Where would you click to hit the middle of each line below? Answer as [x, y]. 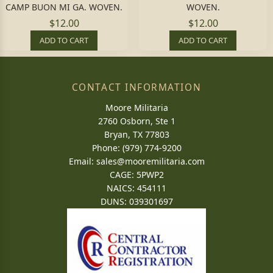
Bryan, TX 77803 [136, 134]
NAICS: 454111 [136, 188]
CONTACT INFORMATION [136, 87]
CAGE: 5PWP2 [136, 175]
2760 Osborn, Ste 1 [136, 121]
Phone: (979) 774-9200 [136, 148]
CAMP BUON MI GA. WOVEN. [64, 7]
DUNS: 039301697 [136, 201]
